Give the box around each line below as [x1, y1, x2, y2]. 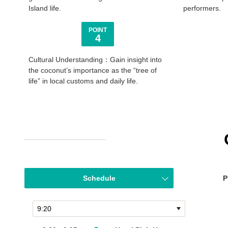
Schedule [82, 174, 116, 182]
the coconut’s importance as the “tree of [28, 66, 157, 74]
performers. [183, 4, 221, 12]
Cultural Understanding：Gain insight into [28, 55, 162, 64]
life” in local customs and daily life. [28, 77, 138, 85]
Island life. [28, 4, 61, 12]
